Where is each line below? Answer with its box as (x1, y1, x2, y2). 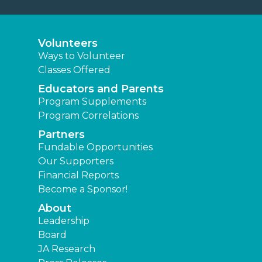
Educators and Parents (38, 82, 164, 95)
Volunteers (38, 36, 98, 50)
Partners (38, 127, 85, 141)
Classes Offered (38, 64, 111, 75)
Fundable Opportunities (38, 141, 153, 153)
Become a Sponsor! (38, 183, 127, 195)
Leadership (38, 215, 89, 226)
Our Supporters (38, 155, 113, 167)
